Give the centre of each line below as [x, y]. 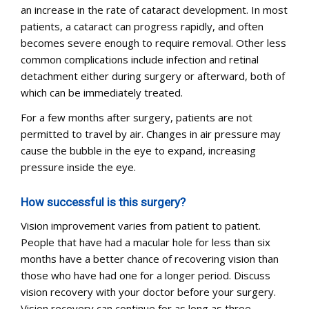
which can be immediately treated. [102, 92]
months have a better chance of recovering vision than [150, 259]
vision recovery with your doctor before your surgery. [148, 292]
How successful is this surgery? [103, 202]
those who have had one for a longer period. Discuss [146, 275]
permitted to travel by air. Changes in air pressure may [151, 134]
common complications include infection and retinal [140, 59]
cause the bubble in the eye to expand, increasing [138, 150]
